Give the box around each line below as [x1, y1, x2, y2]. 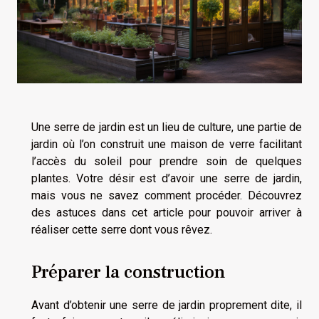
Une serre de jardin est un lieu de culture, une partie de [31, 120, 302, 135]
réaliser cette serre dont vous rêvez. [31, 223, 212, 237]
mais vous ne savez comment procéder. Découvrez [31, 189, 302, 203]
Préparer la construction [31, 260, 225, 283]
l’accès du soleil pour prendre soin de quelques [31, 155, 302, 169]
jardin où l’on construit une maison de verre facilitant [31, 137, 302, 152]
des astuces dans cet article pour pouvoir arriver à [31, 206, 302, 220]
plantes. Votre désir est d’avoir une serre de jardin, [31, 172, 302, 186]
